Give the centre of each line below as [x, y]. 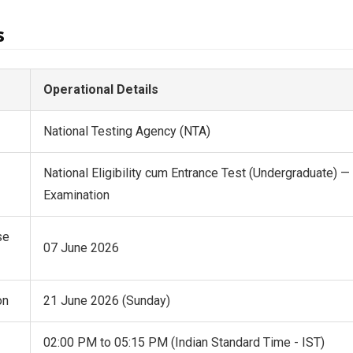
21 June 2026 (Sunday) [106, 300]
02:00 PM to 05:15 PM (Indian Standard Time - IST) [184, 342]
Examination [76, 195]
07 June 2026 [81, 247]
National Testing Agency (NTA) [126, 131]
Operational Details [100, 89]
